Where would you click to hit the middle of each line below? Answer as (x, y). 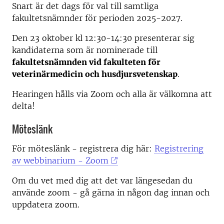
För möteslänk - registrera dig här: (83, 148)
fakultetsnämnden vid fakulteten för (86, 62)
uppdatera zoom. (47, 204)
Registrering (179, 148)
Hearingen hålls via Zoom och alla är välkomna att (112, 94)
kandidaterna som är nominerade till (85, 50)
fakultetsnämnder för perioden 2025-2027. (97, 18)
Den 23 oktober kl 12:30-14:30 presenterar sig (103, 38)
